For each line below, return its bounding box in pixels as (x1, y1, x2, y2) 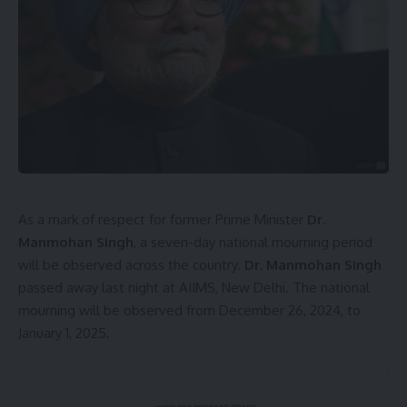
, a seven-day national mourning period (134, 233, 372, 252)
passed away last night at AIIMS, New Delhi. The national (18, 279, 370, 297)
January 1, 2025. (18, 324, 110, 342)
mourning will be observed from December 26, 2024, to (18, 302, 361, 320)
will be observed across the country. (18, 256, 244, 274)
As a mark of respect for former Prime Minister (18, 211, 307, 229)
